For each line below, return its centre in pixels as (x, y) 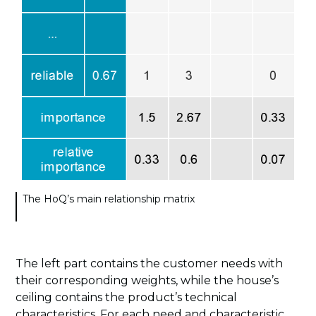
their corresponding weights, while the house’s (147, 281)
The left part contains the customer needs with (150, 264)
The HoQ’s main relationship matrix (109, 199)
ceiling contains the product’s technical (127, 298)
